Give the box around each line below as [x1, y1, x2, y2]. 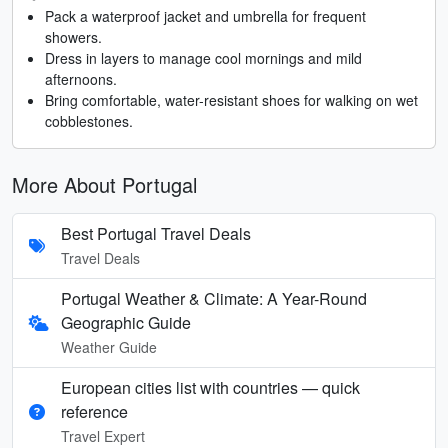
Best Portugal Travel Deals [61, 221, 251, 245]
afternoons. [45, 68, 117, 89]
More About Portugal [12, 169, 197, 199]
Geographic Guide [61, 310, 192, 334]
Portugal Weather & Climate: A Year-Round [61, 286, 368, 310]
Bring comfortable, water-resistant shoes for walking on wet [45, 89, 418, 110]
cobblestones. [45, 110, 133, 131]
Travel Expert [61, 425, 145, 446]
